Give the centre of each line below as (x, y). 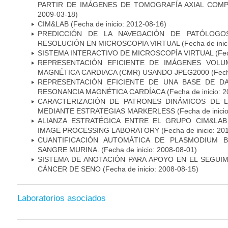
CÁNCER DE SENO (70, 169)
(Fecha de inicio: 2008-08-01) (148, 149)
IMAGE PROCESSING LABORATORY (98, 130)
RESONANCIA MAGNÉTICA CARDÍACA (101, 91)
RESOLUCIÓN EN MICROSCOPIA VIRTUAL (110, 43)
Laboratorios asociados (62, 198)
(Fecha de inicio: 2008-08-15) (151, 169)
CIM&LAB (53, 24)
